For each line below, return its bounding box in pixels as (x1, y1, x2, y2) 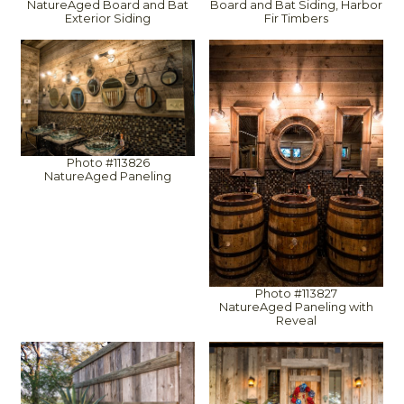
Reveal (276, 313, 317, 327)
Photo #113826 (66, 156, 150, 170)
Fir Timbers (264, 11, 328, 25)
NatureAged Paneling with (219, 299, 373, 314)
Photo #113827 (255, 286, 337, 300)
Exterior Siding (65, 12, 151, 26)
